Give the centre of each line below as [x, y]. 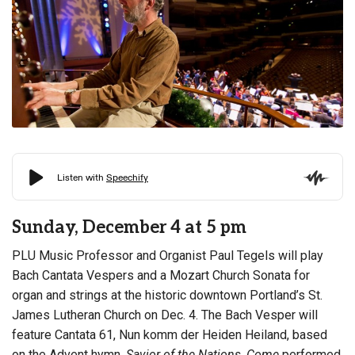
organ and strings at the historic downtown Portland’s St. [167, 296]
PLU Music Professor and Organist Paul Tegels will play [168, 256]
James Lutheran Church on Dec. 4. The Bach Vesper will [165, 315]
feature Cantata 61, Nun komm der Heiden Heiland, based [170, 335]
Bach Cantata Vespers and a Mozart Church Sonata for [161, 276]
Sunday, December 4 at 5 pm [129, 228]
